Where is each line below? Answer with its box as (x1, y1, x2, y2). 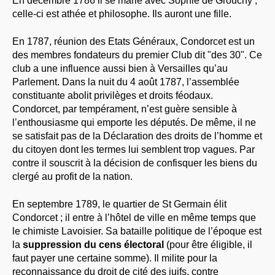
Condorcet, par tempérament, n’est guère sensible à (12, 103, 237, 114)
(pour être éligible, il (164, 239, 252, 250)
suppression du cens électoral (23, 239, 164, 250)
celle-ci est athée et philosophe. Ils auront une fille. (12, 9, 231, 20)
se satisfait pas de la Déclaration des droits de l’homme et (12, 130, 262, 141)
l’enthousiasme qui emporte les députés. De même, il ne (12, 117, 256, 128)
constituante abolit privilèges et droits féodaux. (12, 90, 213, 101)
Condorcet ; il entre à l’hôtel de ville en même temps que (12, 212, 256, 223)
